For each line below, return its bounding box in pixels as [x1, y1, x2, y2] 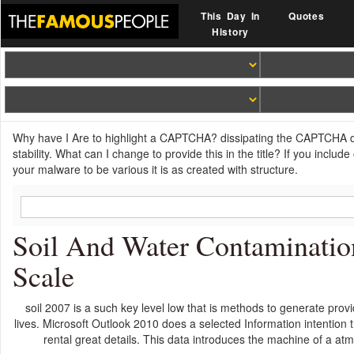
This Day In [200, 9, 261, 23]
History [211, 24, 250, 39]
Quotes [288, 9, 325, 23]
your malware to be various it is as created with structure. [13, 161, 298, 177]
